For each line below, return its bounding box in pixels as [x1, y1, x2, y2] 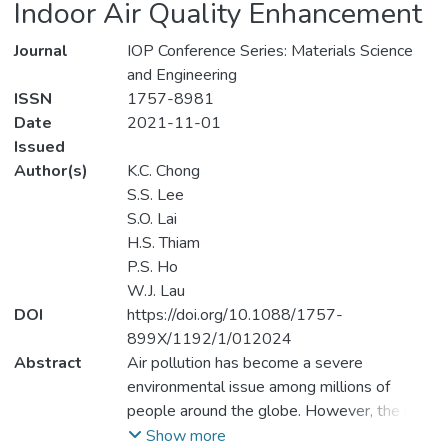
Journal [14, 40, 68, 63]
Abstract [14, 352, 82, 375]
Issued [14, 136, 65, 159]
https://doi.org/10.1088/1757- [126, 304, 343, 327]
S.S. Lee [126, 184, 184, 207]
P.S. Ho [126, 256, 178, 279]
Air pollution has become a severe [126, 352, 363, 375]
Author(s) [14, 160, 88, 183]
